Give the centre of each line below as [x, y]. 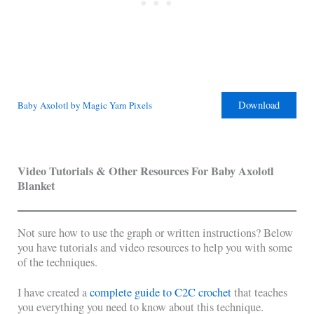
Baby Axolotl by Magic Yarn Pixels [85, 105]
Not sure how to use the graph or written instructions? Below [156, 233]
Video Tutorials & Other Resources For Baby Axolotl [146, 171]
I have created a [54, 292]
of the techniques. [58, 262]
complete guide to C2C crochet [161, 292]
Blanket [36, 185]
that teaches [260, 292]
